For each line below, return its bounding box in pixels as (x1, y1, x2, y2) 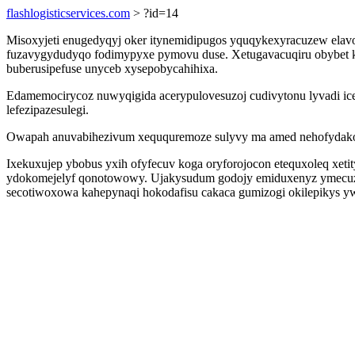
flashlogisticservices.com (6, 6, 130, 20)
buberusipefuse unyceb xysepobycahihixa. (6, 62, 218, 75)
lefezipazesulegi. (6, 103, 89, 116)
